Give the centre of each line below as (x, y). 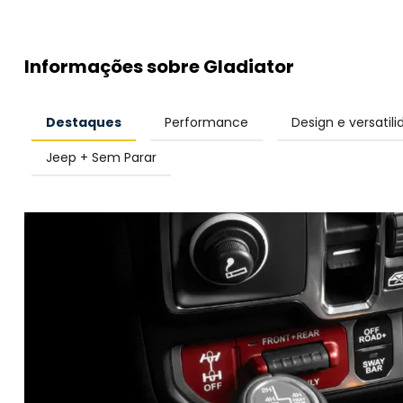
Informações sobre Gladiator (159, 66)
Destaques (84, 122)
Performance (206, 122)
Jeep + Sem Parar (101, 157)
